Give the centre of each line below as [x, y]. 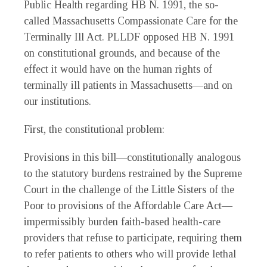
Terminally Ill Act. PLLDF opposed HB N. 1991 [129, 37]
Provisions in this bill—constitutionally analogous [132, 158]
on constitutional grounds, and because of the [122, 53]
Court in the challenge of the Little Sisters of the [129, 190]
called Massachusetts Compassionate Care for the [131, 21]
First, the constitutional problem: [94, 130]
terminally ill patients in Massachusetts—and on [128, 86]
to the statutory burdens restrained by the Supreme [133, 174]
